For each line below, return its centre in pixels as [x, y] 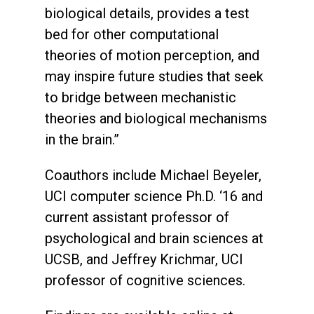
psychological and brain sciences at [154, 238]
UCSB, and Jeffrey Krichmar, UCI [144, 259]
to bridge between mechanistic [141, 97]
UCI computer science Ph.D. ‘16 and [154, 196]
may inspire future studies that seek [154, 76]
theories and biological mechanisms [156, 118]
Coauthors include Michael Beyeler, [153, 175]
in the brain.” [82, 139]
